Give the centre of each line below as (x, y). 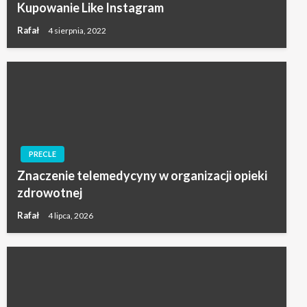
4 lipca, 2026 (71, 216)
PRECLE (42, 153)
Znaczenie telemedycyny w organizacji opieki (142, 175)
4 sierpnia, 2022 (77, 31)
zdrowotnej (50, 192)
